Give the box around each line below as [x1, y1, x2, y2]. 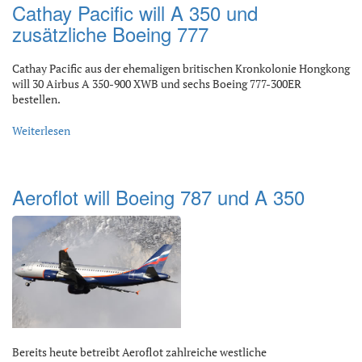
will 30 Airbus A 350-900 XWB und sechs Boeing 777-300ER [12, 76, 301, 91]
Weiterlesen [12, 123, 70, 138]
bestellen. [12, 91, 61, 107]
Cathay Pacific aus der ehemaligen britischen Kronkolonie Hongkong [12, 61, 350, 76]
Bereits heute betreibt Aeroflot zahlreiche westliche [12, 344, 267, 360]
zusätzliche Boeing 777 [12, 19, 208, 48]
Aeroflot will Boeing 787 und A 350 [12, 183, 305, 211]
